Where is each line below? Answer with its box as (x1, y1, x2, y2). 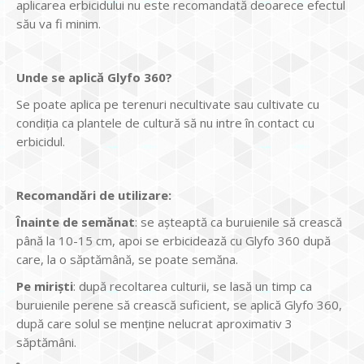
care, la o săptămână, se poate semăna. (16, 251, 238, 267)
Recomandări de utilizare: (16, 187, 171, 203)
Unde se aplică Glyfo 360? (16, 69, 172, 85)
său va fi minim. (16, 15, 101, 32)
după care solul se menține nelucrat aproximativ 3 (16, 315, 292, 331)
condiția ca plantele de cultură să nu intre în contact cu (16, 115, 314, 131)
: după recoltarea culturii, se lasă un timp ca (73, 278, 312, 294)
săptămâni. (16, 334, 76, 350)
